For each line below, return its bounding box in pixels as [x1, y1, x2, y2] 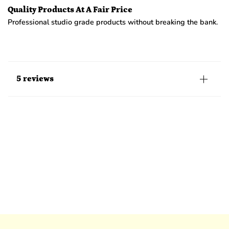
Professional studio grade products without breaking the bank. [8, 17, 218, 28]
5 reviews [16, 74, 54, 84]
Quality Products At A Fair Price [8, 5, 132, 15]
